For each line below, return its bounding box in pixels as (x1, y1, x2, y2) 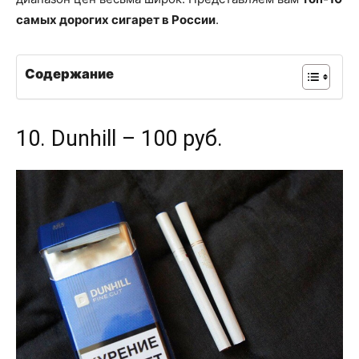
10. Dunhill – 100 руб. (16, 125, 223, 151)
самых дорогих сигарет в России (16, 11, 216, 27)
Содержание (25, 66, 114, 83)
